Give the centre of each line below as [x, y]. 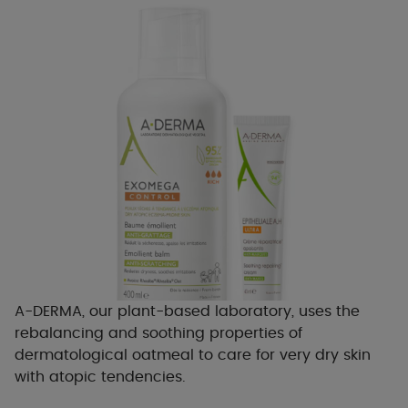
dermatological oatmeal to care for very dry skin [193, 355]
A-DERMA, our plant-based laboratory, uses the [187, 311]
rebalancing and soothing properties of [158, 333]
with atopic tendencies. [100, 377]
